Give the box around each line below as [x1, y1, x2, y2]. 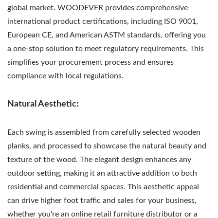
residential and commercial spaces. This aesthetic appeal [7, 182, 199, 191]
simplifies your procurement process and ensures [7, 58, 174, 66]
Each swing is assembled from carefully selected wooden [7, 128, 200, 136]
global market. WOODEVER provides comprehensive [7, 3, 188, 12]
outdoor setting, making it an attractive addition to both [7, 169, 197, 177]
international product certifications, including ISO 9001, [7, 17, 198, 25]
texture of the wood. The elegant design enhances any [7, 155, 191, 163]
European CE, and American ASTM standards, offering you [7, 31, 206, 39]
